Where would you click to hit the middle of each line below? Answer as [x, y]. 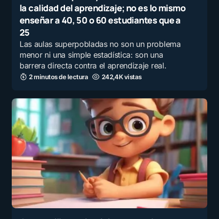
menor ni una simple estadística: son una [91, 55]
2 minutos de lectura [59, 77]
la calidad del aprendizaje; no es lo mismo [103, 8]
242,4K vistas [121, 77]
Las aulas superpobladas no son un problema [100, 44]
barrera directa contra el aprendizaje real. [93, 66]
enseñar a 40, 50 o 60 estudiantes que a [100, 20]
